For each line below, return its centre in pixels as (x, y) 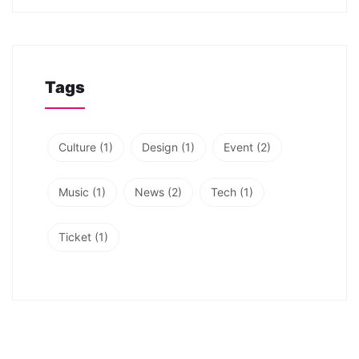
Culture (77, 147)
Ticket (75, 236)
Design (160, 147)
